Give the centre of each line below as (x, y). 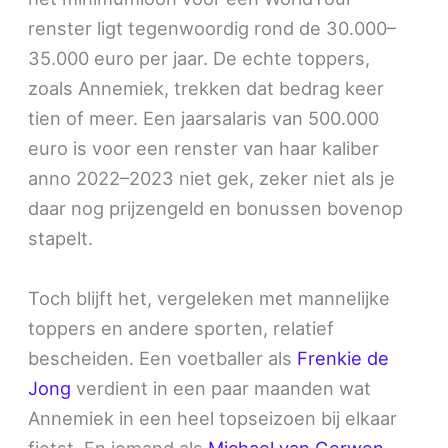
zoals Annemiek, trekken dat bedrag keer (206, 88)
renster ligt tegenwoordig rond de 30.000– (212, 28)
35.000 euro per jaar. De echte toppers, (199, 58)
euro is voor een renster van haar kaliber (204, 148)
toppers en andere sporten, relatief (181, 327)
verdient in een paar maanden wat (221, 387)
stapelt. (61, 238)
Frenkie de (343, 357)
